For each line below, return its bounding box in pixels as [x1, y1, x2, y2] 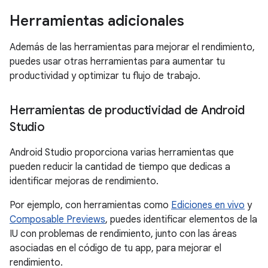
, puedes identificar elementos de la [105, 214, 257, 226]
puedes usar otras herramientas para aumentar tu [10, 56, 225, 68]
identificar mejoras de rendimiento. [10, 175, 159, 187]
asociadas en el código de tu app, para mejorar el [10, 242, 221, 254]
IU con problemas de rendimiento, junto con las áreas [10, 228, 237, 240]
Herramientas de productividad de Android [10, 103, 245, 118]
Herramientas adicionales [10, 12, 184, 30]
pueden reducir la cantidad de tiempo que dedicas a [10, 161, 230, 173]
